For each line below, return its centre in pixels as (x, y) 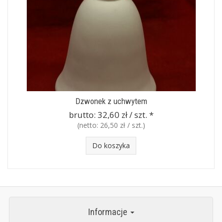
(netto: (88, 125)
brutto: (83, 115)
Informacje (109, 212)
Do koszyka (111, 145)
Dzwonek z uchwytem (111, 101)
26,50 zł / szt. (121, 125)
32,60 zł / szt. (122, 115)
